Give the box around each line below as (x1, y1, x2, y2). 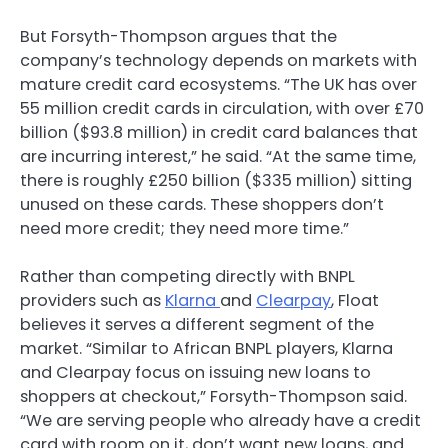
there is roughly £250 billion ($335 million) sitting (20, 168, 412, 192)
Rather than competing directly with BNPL (20, 265, 355, 289)
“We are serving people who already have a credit (20, 409, 421, 433)
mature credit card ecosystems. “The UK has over (20, 72, 417, 96)
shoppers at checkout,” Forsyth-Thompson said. (20, 385, 407, 409)
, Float (331, 289, 379, 313)
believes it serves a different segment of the (20, 313, 374, 337)
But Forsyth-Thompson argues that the (20, 24, 337, 48)
